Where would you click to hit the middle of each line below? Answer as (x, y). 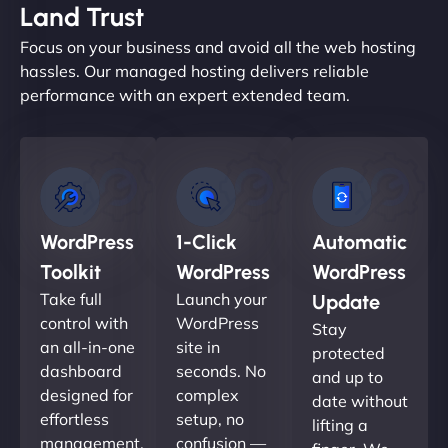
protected (348, 352)
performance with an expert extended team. (185, 94)
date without (360, 400)
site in (198, 346)
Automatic (359, 241)
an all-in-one (87, 346)
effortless (74, 418)
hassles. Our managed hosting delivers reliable (194, 70)
